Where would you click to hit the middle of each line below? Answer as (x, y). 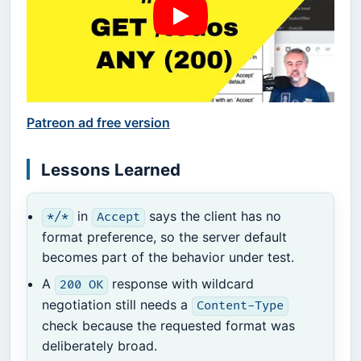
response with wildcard (180, 284)
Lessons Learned (110, 169)
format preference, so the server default (165, 237)
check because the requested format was (169, 326)
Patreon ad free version (98, 123)
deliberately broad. (100, 346)
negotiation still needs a (117, 305)
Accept (118, 218)
